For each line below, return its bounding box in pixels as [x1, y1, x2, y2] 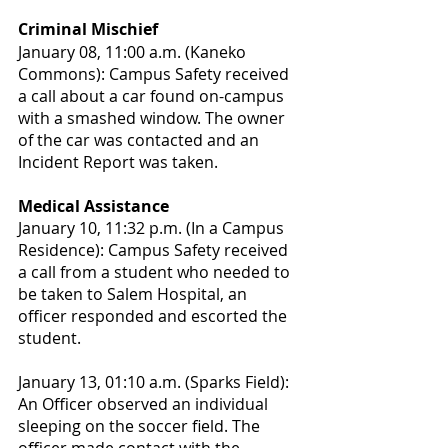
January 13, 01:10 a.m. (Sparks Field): [18, 371, 293, 393]
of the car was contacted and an [18, 129, 263, 151]
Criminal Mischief [18, 18, 158, 40]
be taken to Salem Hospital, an [18, 283, 251, 305]
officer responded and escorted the [18, 305, 291, 327]
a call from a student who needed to [18, 261, 294, 283]
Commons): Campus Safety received [18, 63, 293, 85]
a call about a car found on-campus [18, 85, 288, 107]
